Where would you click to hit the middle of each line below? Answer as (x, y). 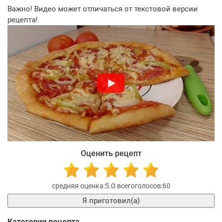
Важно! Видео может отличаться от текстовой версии (103, 9)
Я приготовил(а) (114, 201)
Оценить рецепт (111, 154)
